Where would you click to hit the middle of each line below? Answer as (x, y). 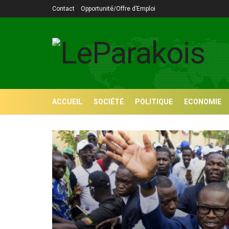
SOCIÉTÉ (109, 102)
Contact (63, 9)
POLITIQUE (154, 102)
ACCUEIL (67, 102)
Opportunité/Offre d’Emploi (118, 9)
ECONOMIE (203, 102)
